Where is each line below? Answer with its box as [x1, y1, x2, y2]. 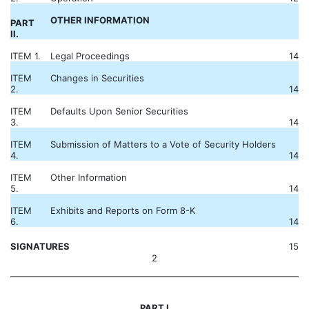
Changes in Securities [50, 72, 144, 83]
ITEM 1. [10, 50, 41, 61]
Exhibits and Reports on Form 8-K [50, 205, 195, 216]
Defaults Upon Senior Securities [50, 106, 188, 117]
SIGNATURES [10, 241, 70, 252]
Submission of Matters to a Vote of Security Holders [50, 139, 276, 150]
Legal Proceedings [50, 50, 130, 61]
